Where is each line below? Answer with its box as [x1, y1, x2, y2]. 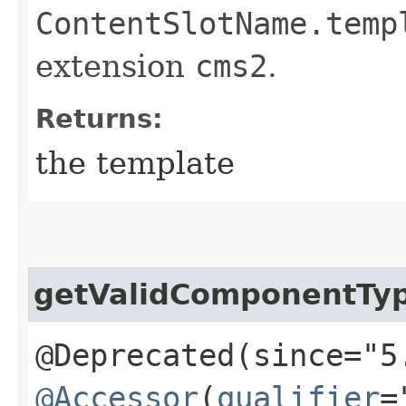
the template [35, 144, 235, 181]
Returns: [35, 102, 163, 134]
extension [35, 47, 195, 84]
